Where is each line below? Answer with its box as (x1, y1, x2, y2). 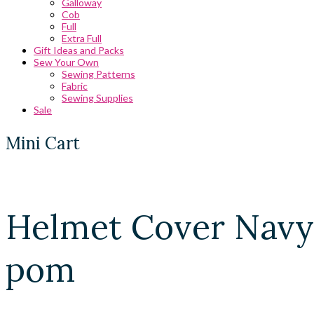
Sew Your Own (34, 56, 99, 68)
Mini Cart (6, 132, 80, 154)
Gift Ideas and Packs (34, 44, 124, 56)
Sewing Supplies (62, 92, 133, 104)
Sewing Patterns (62, 68, 135, 80)
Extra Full (62, 32, 102, 44)
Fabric (62, 80, 88, 92)
